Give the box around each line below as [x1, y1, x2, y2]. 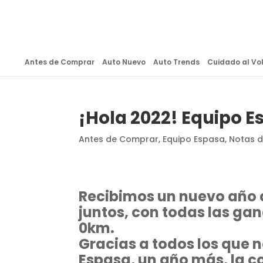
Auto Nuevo [102, 57, 146, 67]
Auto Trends [153, 57, 200, 67]
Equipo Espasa [163, 133, 225, 145]
